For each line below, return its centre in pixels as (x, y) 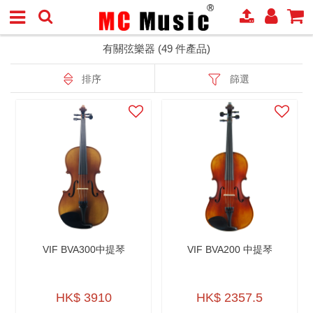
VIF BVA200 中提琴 (230, 249)
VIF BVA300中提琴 (83, 249)
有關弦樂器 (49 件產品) (156, 49)
